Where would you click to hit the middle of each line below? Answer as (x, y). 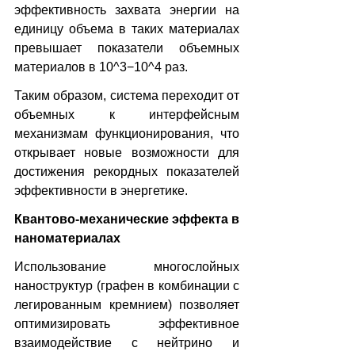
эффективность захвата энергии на (127, 10)
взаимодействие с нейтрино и (127, 342)
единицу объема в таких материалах (127, 29)
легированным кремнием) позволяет (127, 304)
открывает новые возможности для (127, 152)
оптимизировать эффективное (127, 323)
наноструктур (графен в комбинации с (127, 285)
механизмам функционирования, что (127, 133)
